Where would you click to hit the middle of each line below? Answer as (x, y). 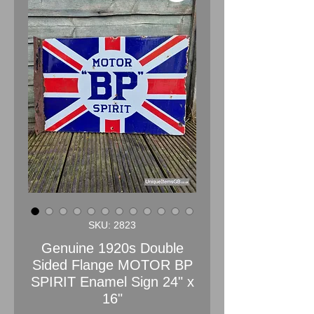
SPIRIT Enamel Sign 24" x (112, 281)
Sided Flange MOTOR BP (112, 265)
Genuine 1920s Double (112, 248)
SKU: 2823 (112, 225)
